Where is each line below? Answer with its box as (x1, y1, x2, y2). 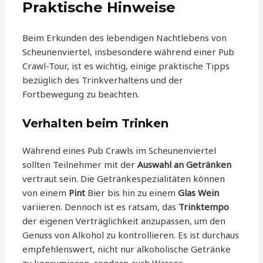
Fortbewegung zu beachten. (22, 87, 140, 100)
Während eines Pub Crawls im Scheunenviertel (22, 144, 217, 156)
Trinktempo (178, 200, 230, 213)
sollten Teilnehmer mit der (22, 158, 138, 170)
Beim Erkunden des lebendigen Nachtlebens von (22, 31, 227, 43)
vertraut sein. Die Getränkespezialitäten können (22, 172, 225, 184)
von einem (22, 186, 69, 198)
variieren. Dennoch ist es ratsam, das (22, 200, 179, 213)
